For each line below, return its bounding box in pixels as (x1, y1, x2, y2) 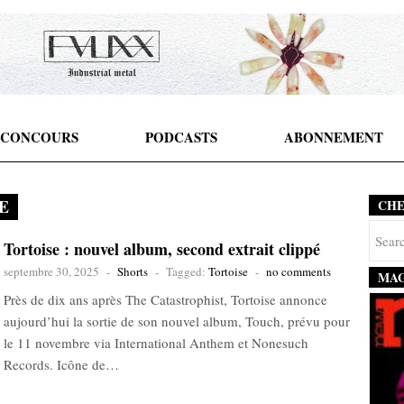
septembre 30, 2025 (4, 263, 99, 280)
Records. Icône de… (4, 355, 119, 373)
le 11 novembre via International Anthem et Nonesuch (4, 334, 308, 352)
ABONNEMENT (283, 127, 383, 147)
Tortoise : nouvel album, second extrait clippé (4, 237, 320, 261)
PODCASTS (144, 127, 217, 147)
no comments (266, 263, 331, 280)
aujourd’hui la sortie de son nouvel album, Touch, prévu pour (4, 312, 350, 330)
